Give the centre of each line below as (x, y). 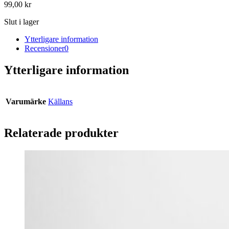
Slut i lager (21, 21)
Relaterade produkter (61, 133)
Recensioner (44, 48)
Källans (60, 101)
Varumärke (26, 101)
